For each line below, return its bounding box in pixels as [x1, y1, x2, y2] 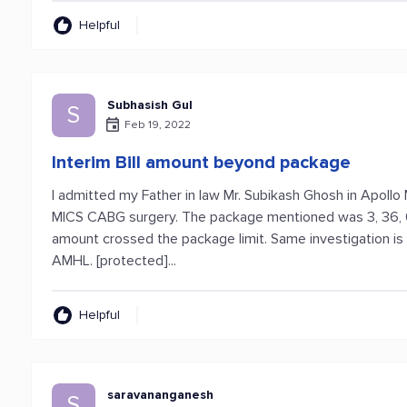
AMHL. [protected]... [52, 252, 177, 270]
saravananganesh [107, 387, 214, 402]
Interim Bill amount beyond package [52, 152, 352, 174]
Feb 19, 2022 [124, 117, 192, 132]
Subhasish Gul [107, 97, 194, 113]
